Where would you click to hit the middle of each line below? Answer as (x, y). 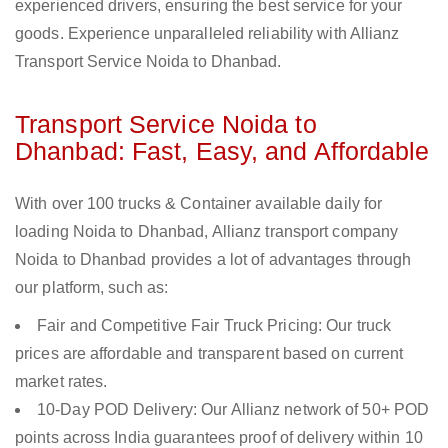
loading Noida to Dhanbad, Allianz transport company (207, 232)
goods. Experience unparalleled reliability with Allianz (207, 34)
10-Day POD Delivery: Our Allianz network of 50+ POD (233, 410)
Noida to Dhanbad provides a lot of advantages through (213, 260)
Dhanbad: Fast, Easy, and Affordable (222, 151)
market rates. (61, 382)
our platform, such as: (92, 288)
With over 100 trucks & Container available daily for (199, 204)
